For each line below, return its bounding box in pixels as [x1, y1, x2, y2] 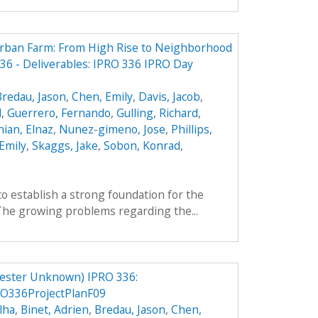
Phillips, [170, 121, 212, 137]
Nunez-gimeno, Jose [58, 121, 165, 137]
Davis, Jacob [138, 88, 200, 104]
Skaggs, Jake [31, 137, 98, 153]
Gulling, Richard [116, 104, 198, 121]
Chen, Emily [71, 88, 133, 104]
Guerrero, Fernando [6, 104, 111, 121]
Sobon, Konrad [103, 137, 180, 153]
